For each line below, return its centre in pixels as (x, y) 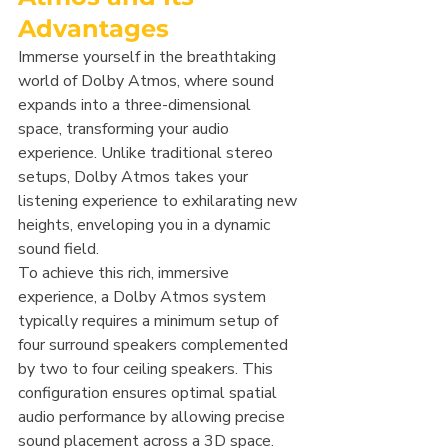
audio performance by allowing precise (153, 417)
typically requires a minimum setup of (150, 321)
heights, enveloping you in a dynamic (146, 225)
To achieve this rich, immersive (125, 273)
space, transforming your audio (125, 129)
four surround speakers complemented (155, 345)
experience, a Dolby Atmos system (144, 297)
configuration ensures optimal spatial (149, 393)
